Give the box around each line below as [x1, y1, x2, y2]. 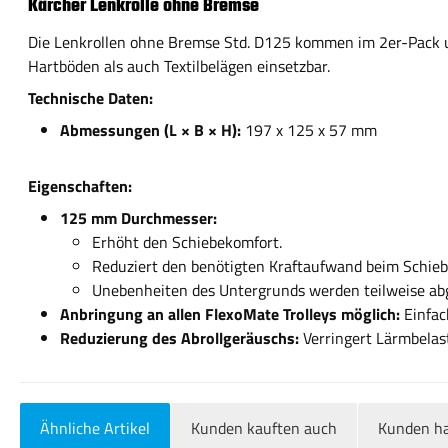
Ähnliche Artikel [40, 416, 150, 440]
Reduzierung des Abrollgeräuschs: [60, 326, 299, 350]
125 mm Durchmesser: [60, 206, 217, 230]
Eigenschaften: [28, 174, 132, 198]
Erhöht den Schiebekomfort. [92, 230, 282, 254]
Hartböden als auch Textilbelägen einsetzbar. [28, 54, 330, 78]
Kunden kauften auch [191, 416, 337, 440]
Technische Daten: [28, 86, 153, 110]
